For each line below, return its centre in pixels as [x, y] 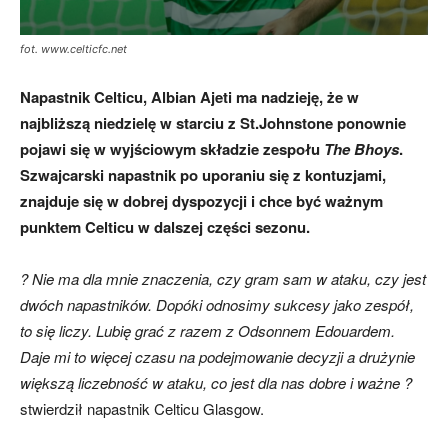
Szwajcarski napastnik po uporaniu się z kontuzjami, [203, 174]
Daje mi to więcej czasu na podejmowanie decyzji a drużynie [217, 356]
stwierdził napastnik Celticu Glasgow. [142, 408]
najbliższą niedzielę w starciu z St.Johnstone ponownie [213, 122]
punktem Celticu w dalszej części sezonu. [165, 226]
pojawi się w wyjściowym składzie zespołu [172, 148]
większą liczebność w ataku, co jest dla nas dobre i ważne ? [216, 382]
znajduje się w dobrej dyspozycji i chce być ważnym [201, 200]
